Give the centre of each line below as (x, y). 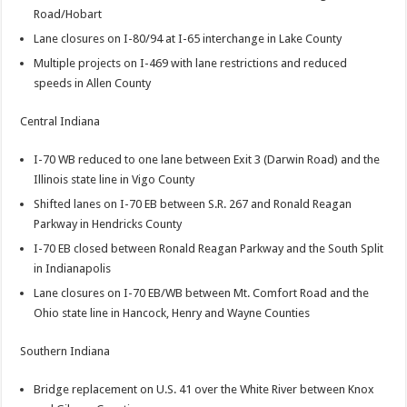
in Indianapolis (73, 269)
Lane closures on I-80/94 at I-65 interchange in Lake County (188, 39)
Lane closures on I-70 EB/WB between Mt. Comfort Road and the (202, 293)
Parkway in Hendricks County (108, 224)
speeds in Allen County (93, 84)
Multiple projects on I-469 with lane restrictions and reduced (191, 64)
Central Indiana (60, 122)
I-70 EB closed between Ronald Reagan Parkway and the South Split (209, 249)
